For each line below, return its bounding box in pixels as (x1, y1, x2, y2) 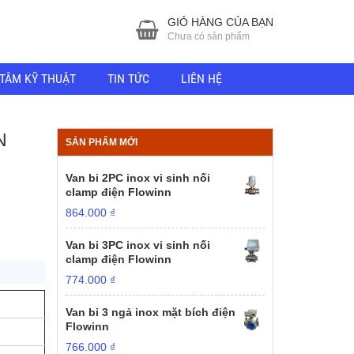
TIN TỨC (107, 70, 149, 86)
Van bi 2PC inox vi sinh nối (66, 171, 211, 184)
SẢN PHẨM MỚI (66, 137, 138, 148)
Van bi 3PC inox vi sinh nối (66, 239, 211, 251)
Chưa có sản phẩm (168, 31, 250, 42)
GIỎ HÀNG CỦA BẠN (168, 16, 273, 28)
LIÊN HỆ (181, 70, 222, 86)
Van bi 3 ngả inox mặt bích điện (66, 306, 236, 318)
